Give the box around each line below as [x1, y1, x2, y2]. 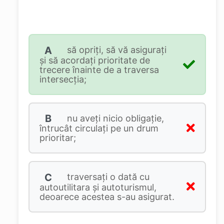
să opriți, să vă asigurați [64, 44, 166, 55]
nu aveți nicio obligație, [64, 112, 164, 123]
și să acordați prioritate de [39, 54, 150, 65]
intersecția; [39, 73, 86, 84]
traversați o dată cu [64, 171, 149, 182]
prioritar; [39, 132, 76, 143]
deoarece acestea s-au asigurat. [39, 191, 174, 202]
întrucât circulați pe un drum [39, 123, 158, 134]
